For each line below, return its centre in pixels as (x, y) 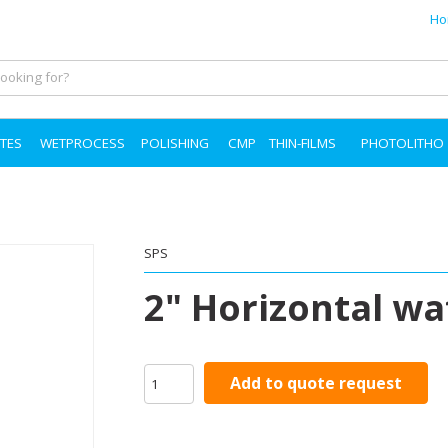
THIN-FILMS (302, 143)
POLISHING (175, 143)
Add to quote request (316, 383)
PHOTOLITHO (402, 143)
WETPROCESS (82, 143)
